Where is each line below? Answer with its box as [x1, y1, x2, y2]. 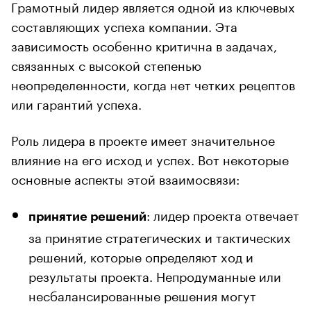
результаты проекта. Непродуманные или [28, 264, 281, 285]
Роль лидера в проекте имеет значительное [11, 128, 275, 149]
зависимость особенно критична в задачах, [11, 34, 277, 54]
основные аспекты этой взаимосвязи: [11, 167, 239, 187]
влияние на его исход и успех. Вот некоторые [11, 148, 289, 168]
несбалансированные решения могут [28, 284, 256, 304]
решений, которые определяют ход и [28, 245, 253, 265]
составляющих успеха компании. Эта [11, 15, 237, 35]
